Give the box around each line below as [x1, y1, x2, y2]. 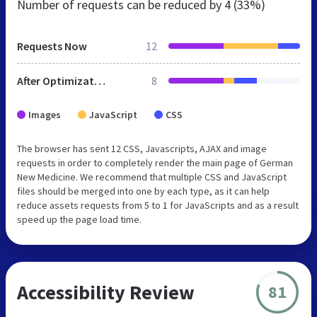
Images [28, 108, 61, 121]
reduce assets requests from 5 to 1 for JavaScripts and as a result [17, 198, 299, 212]
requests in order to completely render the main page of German [17, 156, 293, 169]
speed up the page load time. [17, 212, 142, 226]
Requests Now [17, 38, 87, 53]
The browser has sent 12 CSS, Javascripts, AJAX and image [17, 142, 267, 155]
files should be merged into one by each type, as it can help [17, 184, 270, 197]
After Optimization [94, 73, 105, 88]
